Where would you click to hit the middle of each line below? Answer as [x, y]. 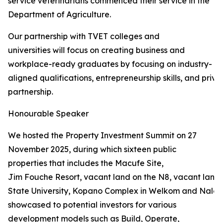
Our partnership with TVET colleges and [84, 36]
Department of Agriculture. [59, 14]
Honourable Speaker [48, 113]
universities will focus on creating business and [96, 50]
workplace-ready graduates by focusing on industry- [110, 64]
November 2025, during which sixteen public [92, 149]
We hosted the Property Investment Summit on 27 [102, 135]
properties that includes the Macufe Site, [86, 163]
